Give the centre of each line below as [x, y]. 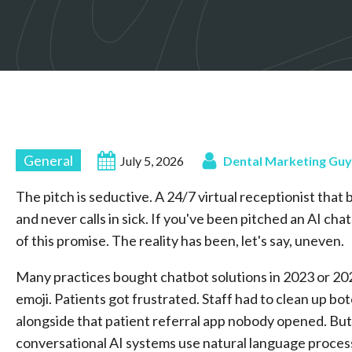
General [48, 160]
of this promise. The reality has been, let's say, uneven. [180, 240]
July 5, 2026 [152, 160]
